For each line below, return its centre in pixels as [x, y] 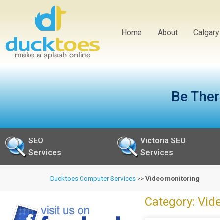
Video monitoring [173, 179]
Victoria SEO [163, 141]
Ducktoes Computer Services [93, 179]
